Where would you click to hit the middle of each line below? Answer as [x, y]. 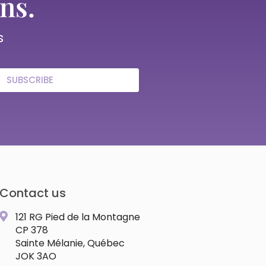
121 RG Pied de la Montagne [78, 217]
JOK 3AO [36, 256]
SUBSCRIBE [30, 80]
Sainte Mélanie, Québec [70, 243]
